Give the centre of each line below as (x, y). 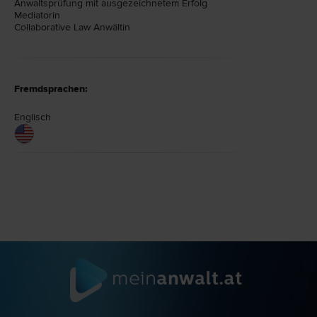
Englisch (33, 117)
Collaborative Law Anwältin (72, 28)
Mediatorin (37, 16)
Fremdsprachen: (51, 89)
